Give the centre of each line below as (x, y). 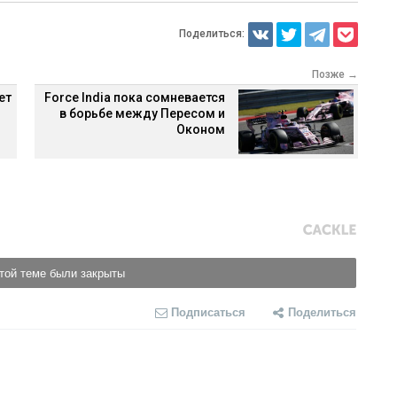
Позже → (335, 75)
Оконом (201, 130)
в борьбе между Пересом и (142, 114)
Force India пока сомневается (135, 98)
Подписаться (208, 311)
